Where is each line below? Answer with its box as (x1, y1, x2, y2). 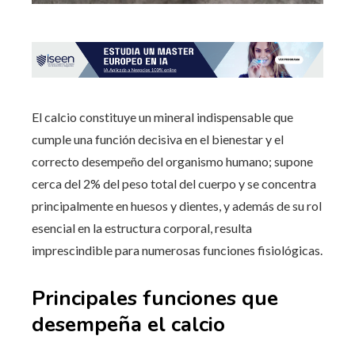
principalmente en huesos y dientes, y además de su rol (32, 198, 322, 214)
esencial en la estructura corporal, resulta (32, 220, 252, 236)
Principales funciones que (32, 284, 278, 313)
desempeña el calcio (32, 311, 225, 339)
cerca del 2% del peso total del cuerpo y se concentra (32, 176, 316, 192)
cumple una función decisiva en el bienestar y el (32, 132, 284, 147)
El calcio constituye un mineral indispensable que (32, 109, 293, 125)
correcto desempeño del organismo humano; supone (32, 154, 313, 170)
